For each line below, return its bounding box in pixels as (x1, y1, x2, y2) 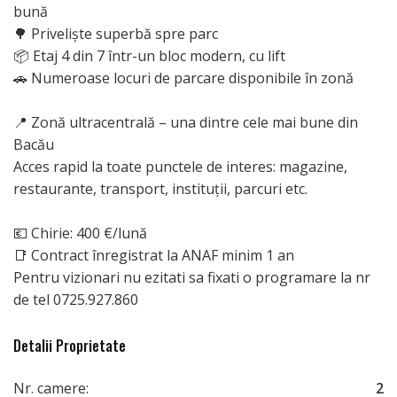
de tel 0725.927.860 (13, 289, 138, 309)
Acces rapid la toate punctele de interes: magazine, (13, 156, 347, 176)
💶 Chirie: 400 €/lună (13, 222, 147, 243)
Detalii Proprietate (13, 334, 126, 356)
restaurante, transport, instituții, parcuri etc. (13, 178, 307, 198)
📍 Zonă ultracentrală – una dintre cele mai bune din (13, 112, 358, 132)
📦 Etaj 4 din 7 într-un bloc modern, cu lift (13, 45, 285, 66)
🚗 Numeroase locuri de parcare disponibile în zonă (13, 67, 354, 88)
